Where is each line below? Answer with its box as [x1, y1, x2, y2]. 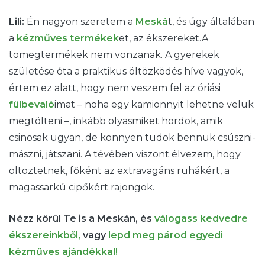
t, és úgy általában [168, 15, 254, 27]
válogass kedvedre [154, 212, 248, 224]
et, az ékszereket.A [119, 32, 208, 44]
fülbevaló [9, 98, 54, 110]
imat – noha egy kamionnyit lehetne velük [54, 98, 254, 110]
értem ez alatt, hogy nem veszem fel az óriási [9, 82, 221, 93]
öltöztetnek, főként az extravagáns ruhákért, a [9, 164, 230, 176]
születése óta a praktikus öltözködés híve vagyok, [9, 65, 243, 77]
